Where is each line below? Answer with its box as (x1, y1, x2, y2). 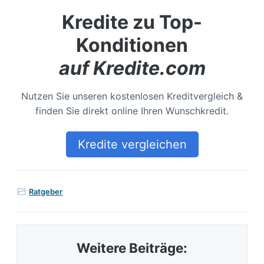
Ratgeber (29, 187, 63, 197)
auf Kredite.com (58, 56, 206, 80)
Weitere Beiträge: (77, 240, 187, 256)
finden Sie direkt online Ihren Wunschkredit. (35, 104, 229, 117)
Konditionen (76, 33, 188, 57)
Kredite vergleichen (77, 137, 187, 151)
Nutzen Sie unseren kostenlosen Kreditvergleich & (21, 90, 243, 102)
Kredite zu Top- (62, 10, 202, 34)
